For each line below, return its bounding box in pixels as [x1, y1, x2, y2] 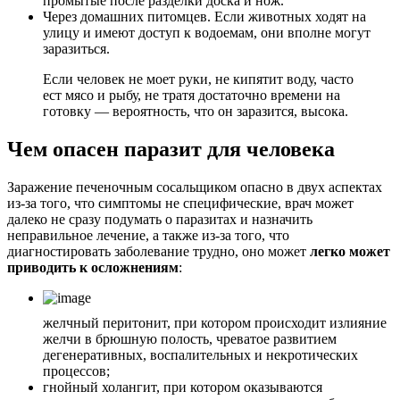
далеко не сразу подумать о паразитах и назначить [7, 211, 312, 227]
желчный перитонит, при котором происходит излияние [43, 314, 387, 330]
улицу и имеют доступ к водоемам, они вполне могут [43, 25, 371, 41]
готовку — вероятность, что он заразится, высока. [43, 104, 348, 120]
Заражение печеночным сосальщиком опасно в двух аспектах [7, 179, 382, 195]
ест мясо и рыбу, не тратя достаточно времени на [43, 87, 340, 104]
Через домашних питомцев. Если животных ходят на [43, 9, 366, 25]
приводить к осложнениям [7, 259, 179, 275]
